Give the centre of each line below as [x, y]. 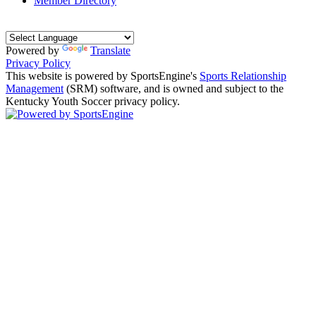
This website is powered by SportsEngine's [103, 75]
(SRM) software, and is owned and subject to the [174, 88]
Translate [110, 50]
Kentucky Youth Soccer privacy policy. [93, 101]
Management [35, 88]
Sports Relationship [243, 75]
